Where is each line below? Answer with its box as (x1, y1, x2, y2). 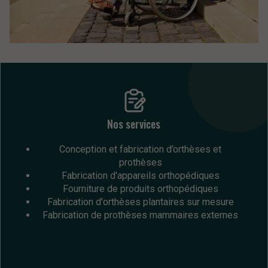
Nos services (107, 115, 161, 132)
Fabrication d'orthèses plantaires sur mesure (47, 196, 234, 208)
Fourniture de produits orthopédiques (62, 182, 218, 194)
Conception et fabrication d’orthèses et (59, 143, 222, 155)
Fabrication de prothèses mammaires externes (42, 209, 239, 221)
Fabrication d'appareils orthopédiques (61, 169, 220, 181)
